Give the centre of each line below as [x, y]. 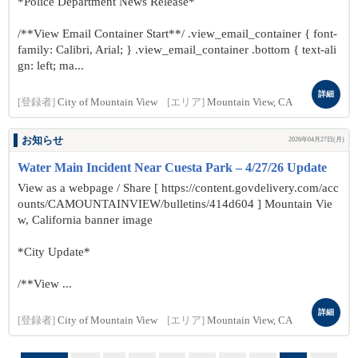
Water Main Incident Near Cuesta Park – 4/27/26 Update [172, 167]
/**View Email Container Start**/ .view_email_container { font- [177, 34]
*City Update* [54, 252]
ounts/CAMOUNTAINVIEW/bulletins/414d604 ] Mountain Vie [175, 204]
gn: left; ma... [51, 66]
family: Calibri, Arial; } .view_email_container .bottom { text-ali [177, 50]
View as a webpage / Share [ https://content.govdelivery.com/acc [178, 188]
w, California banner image [85, 220]
